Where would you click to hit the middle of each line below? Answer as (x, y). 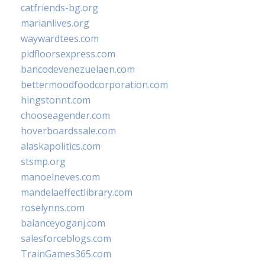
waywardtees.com (60, 38)
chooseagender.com (65, 115)
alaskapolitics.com (61, 146)
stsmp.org (43, 161)
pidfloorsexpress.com (68, 54)
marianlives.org (55, 23)
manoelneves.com (60, 177)
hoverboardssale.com (68, 131)
